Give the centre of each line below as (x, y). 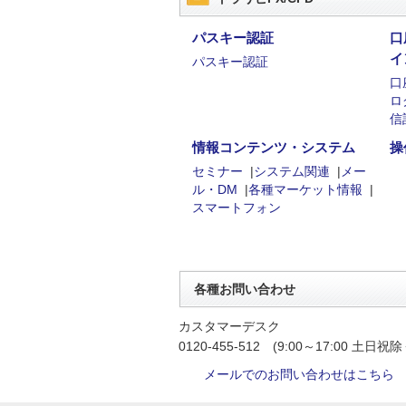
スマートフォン (237, 208)
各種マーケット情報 (305, 189)
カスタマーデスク (229, 327)
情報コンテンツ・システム (274, 147)
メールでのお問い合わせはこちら (299, 374)
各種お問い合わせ (245, 289)
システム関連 (292, 171)
